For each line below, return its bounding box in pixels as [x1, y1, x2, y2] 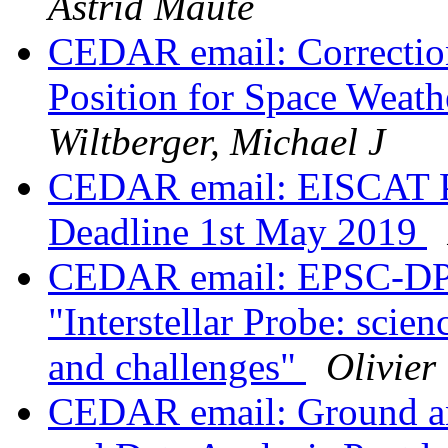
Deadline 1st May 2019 [48, 210, 427, 254]
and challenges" [48, 345, 306, 389]
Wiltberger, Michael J [48, 120, 385, 164]
